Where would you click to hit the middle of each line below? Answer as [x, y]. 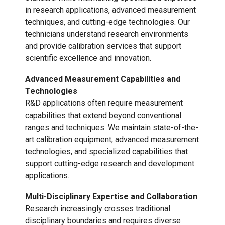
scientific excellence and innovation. [88, 58]
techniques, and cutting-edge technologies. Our [107, 22]
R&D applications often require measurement [104, 103]
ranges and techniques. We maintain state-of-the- [112, 128]
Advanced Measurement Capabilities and [103, 79]
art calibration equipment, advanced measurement [112, 140]
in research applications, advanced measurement [110, 10]
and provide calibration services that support [103, 46]
